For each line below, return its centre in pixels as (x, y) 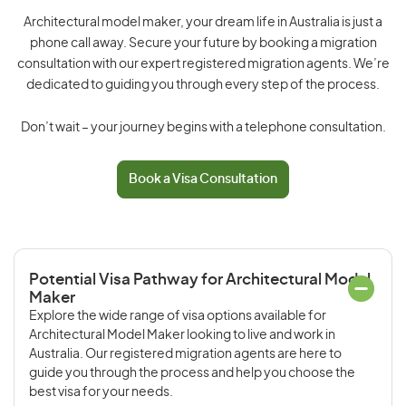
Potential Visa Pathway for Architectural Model (200, 280)
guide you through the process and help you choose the (192, 373)
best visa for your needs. (101, 392)
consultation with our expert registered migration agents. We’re (203, 64)
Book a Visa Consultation (203, 179)
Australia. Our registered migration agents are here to (185, 354)
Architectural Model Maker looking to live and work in (182, 335)
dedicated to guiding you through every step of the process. (203, 85)
